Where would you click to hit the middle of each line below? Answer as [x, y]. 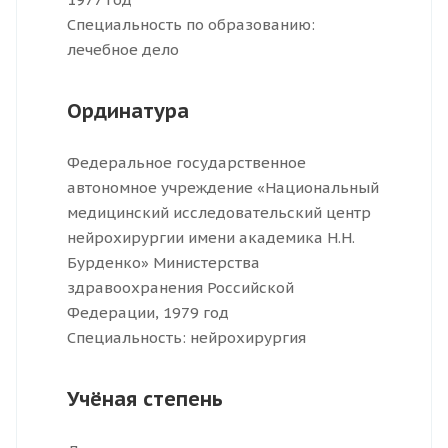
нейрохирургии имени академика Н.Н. [211, 238]
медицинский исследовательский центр [219, 213]
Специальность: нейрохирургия [186, 338]
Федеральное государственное [186, 163]
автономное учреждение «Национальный [223, 188]
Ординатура [128, 111]
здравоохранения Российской [180, 288]
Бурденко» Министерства [163, 263]
